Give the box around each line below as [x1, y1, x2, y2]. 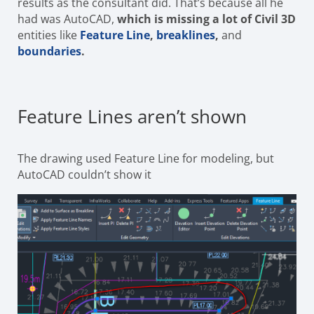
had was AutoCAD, [18, 11, 114, 27]
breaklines [156, 27, 215, 43]
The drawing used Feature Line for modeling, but [18, 150, 274, 166]
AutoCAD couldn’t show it [18, 166, 151, 182]
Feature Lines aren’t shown [18, 103, 247, 129]
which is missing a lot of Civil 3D [114, 11, 296, 27]
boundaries [18, 43, 81, 59]
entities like [18, 27, 77, 43]
